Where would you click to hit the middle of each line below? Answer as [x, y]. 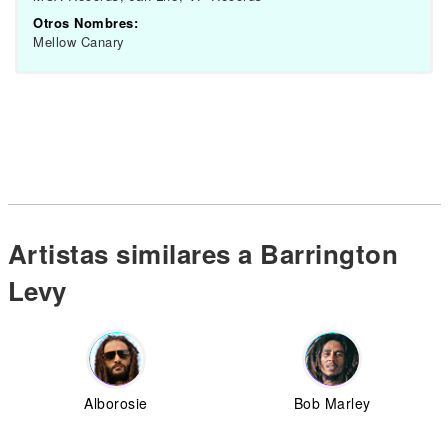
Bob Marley [332, 403]
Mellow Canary [79, 41]
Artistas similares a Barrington [202, 253]
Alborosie [116, 403]
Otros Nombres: [85, 22]
